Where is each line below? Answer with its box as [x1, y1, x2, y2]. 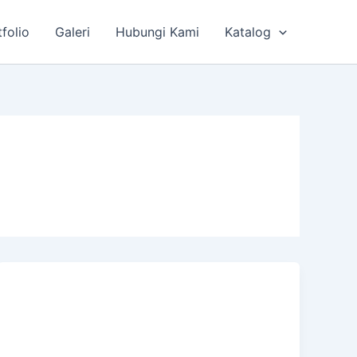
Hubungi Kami [116, 24, 200, 40]
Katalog [225, 24, 272, 40]
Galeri [55, 24, 91, 40]
